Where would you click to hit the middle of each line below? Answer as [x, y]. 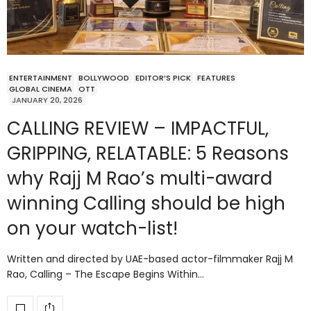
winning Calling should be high [146, 203]
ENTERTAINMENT [41, 77]
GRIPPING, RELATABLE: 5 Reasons [148, 153]
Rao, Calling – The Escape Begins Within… [106, 274]
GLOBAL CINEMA [41, 89]
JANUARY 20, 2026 [47, 100]
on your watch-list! [92, 228]
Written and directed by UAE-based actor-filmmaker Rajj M [150, 259]
